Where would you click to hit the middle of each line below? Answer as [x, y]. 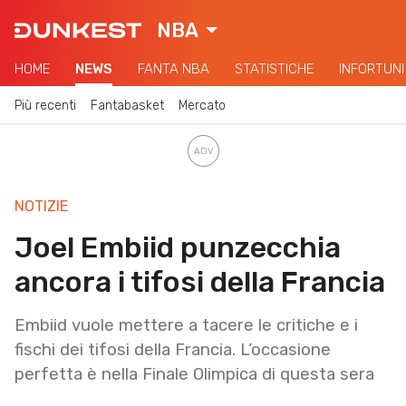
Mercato [202, 105]
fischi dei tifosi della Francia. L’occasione [173, 349]
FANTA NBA [174, 69]
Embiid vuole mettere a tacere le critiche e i [186, 325]
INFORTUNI [372, 69]
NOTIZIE [41, 206]
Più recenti [45, 105]
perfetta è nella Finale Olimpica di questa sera [194, 374]
